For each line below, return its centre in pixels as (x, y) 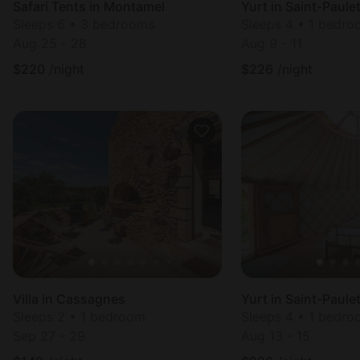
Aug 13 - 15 (276, 336)
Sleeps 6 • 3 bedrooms (84, 24)
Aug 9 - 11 (272, 43)
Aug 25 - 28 (50, 43)
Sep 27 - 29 (49, 336)
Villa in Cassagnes (69, 299)
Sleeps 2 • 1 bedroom (79, 317)
